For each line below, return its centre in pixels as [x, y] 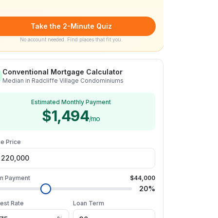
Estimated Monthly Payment [71, 102]
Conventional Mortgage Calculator [63, 72]
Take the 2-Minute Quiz [71, 26]
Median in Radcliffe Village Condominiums [63, 81]
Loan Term [89, 203]
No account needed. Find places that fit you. [71, 39]
